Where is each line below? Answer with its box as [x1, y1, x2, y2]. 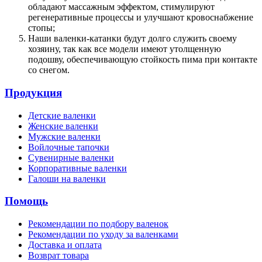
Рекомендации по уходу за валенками [28, 229, 178, 239]
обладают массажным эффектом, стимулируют [28, 2, 215, 12]
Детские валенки [28, 110, 96, 120]
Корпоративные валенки [28, 163, 127, 173]
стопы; [28, 23, 55, 33]
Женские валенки [28, 120, 98, 131]
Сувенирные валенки [28, 152, 114, 163]
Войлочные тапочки [28, 142, 109, 152]
